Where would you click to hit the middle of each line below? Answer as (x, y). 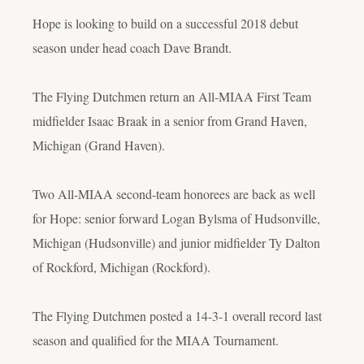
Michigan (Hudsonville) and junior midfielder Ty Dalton (176, 242)
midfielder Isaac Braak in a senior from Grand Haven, (170, 120)
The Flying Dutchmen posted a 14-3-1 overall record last (177, 315)
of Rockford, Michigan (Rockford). (121, 266)
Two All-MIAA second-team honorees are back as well (174, 193)
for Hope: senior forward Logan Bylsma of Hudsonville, (176, 218)
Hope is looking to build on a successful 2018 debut (165, 23)
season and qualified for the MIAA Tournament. (156, 340)
